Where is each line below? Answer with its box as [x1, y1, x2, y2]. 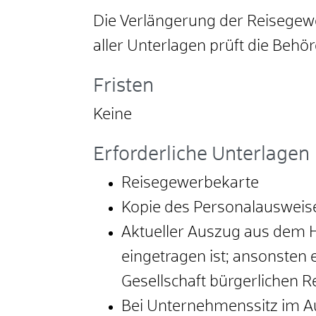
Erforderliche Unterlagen [93, 145, 310, 165]
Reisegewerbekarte [121, 176, 259, 192]
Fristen [93, 77, 154, 97]
